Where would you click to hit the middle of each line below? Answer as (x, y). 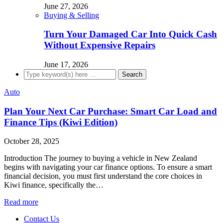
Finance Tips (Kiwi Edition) (61, 122)
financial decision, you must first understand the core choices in (103, 176)
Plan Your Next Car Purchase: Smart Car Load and (111, 111)
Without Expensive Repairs (100, 45)
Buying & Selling (71, 15)
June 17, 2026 (66, 64)
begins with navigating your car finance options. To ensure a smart (108, 167)
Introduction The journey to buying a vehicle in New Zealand (101, 158)
